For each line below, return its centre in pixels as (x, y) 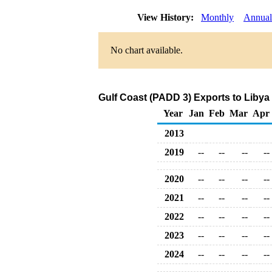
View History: (167, 17)
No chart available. (147, 50)
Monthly (217, 17)
